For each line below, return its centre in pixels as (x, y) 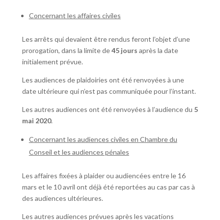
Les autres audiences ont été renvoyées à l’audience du (108, 110)
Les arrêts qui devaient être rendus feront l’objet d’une (106, 39)
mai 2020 (36, 121)
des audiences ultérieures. (62, 198)
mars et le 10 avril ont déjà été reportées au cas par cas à (108, 187)
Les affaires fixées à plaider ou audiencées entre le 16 (104, 176)
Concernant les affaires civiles (75, 16)
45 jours (125, 51)
